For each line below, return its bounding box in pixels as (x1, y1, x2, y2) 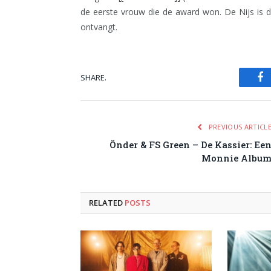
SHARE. (80, 71, 106, 83)
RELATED (89, 197, 125, 208)
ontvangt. (80, 21, 117, 33)
